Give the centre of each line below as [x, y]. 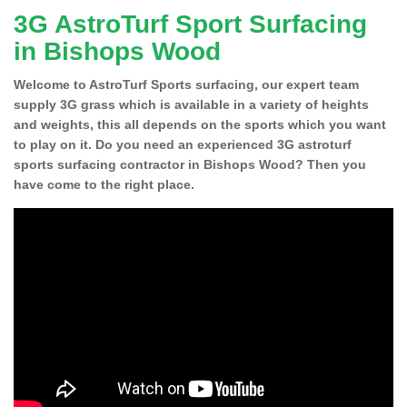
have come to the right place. [104, 184]
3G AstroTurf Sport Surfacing [190, 24]
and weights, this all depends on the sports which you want [200, 124]
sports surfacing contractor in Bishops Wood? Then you [190, 164]
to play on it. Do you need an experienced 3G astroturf [183, 144]
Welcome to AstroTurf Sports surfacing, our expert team [186, 84]
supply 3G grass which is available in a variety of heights [191, 104]
